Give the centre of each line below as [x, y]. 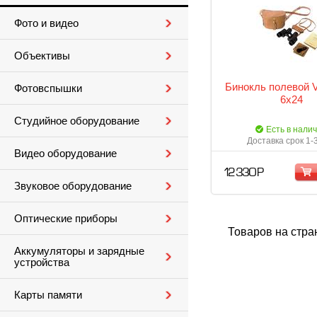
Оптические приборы [66, 219]
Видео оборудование [65, 154]
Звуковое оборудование [73, 186]
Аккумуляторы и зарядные [79, 251]
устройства [42, 263]
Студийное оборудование [77, 121]
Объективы [42, 56]
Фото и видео [46, 23]
